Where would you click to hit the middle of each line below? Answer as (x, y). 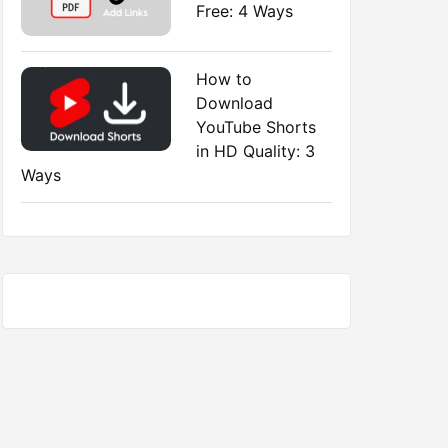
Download (234, 102)
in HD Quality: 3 (255, 150)
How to (224, 78)
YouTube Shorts (256, 126)
